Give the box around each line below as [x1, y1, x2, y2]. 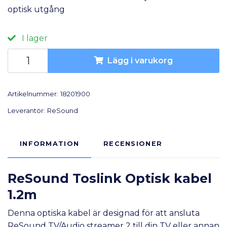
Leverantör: [8, 106, 45, 115]
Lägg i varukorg [107, 56, 173, 66]
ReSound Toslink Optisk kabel [8, 170, 212, 186]
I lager [20, 33, 48, 43]
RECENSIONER [103, 139, 163, 147]
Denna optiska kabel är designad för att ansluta [8, 208, 200, 218]
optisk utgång [8, 4, 65, 14]
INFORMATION [20, 139, 80, 147]
